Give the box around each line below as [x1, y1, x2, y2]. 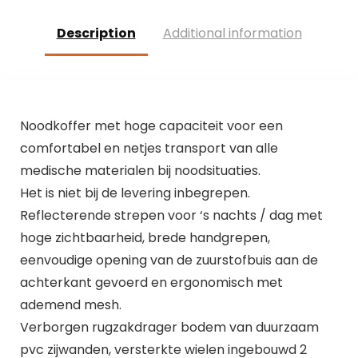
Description [56, 24, 136, 43]
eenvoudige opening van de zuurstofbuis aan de [19, 250, 318, 269]
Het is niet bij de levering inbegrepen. [19, 183, 250, 202]
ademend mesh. [19, 295, 121, 314]
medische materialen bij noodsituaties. [19, 161, 261, 180]
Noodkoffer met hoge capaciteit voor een [19, 116, 283, 135]
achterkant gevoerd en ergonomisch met [19, 272, 283, 292]
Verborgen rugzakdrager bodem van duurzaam [19, 317, 319, 336]
